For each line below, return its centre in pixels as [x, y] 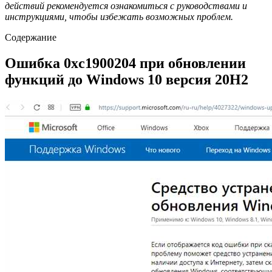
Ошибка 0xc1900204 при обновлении [125, 63]
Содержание [31, 37]
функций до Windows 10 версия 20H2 [127, 79]
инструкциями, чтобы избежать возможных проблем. [119, 16]
